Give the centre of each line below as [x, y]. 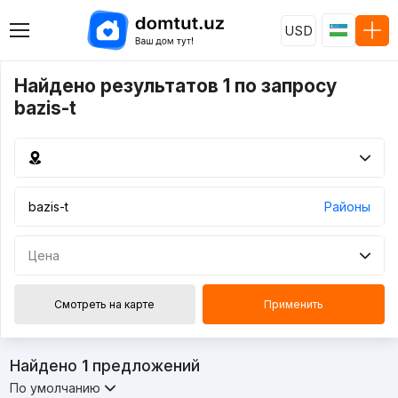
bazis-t [45, 108]
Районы [347, 206]
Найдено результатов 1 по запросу [175, 86]
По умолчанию [55, 388]
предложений [143, 366]
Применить [293, 304]
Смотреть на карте [105, 304]
